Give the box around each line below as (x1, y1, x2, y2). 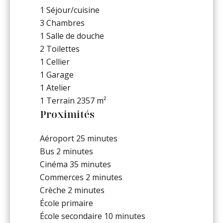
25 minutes (76, 132, 117, 144)
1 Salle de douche (40, 30, 104, 41)
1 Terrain (40, 95, 77, 106)
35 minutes (70, 158, 111, 170)
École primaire (40, 197, 93, 209)
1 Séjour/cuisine (40, 4, 100, 15)
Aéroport (40, 132, 76, 144)
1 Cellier (40, 56, 70, 67)
